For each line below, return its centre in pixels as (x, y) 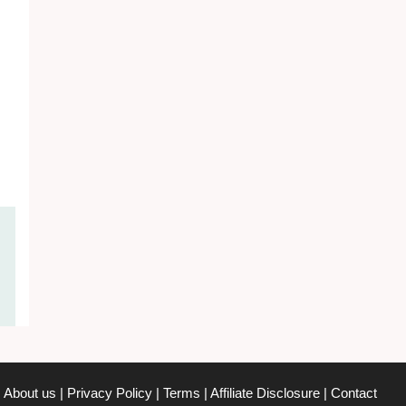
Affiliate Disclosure (265, 393)
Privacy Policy (110, 393)
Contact (354, 393)
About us (30, 393)
